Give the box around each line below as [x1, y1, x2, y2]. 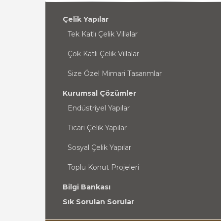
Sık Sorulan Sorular [63, 197, 134, 206]
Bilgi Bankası [63, 183, 110, 191]
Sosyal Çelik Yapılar [68, 143, 131, 152]
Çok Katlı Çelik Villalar [68, 49, 139, 58]
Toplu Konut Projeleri [68, 163, 139, 172]
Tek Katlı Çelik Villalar [68, 30, 138, 38]
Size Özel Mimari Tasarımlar [68, 69, 162, 78]
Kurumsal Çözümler [63, 89, 136, 98]
